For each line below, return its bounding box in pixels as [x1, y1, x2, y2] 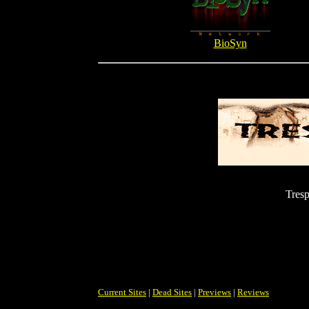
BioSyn [213, 37, 247, 49]
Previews [198, 286, 231, 297]
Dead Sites [152, 286, 192, 297]
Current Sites [98, 286, 146, 297]
